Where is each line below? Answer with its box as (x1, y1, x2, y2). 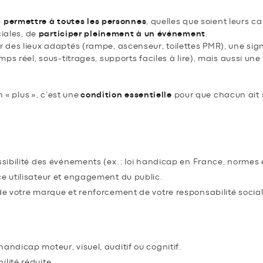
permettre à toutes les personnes (3, 17, 147, 26)
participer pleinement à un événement (38, 29, 205, 38)
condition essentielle (80, 90, 172, 99)
